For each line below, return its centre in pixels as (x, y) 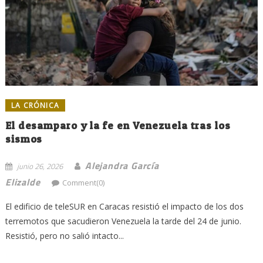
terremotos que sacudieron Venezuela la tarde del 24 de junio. (123, 221)
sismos (24, 139)
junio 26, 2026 (40, 166)
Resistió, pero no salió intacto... (64, 236)
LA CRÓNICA (35, 106)
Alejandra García (122, 166)
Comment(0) (84, 183)
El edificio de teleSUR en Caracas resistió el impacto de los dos (124, 207)
